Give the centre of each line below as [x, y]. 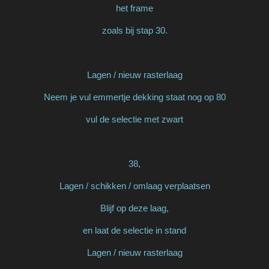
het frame [134, 8]
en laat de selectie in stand [134, 230]
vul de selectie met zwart [134, 119]
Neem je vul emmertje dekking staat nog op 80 [134, 97]
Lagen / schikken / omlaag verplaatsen [134, 186]
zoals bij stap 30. [134, 30]
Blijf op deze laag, [134, 208]
